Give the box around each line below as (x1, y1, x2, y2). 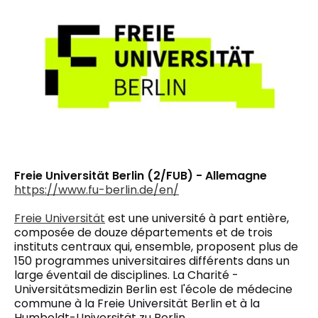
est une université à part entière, (105, 209, 289, 226)
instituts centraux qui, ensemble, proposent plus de (14, 238, 298, 255)
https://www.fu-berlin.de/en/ (14, 181, 179, 198)
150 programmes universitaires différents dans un (14, 252, 290, 269)
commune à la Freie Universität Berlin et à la (14, 295, 260, 312)
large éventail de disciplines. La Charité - (14, 266, 238, 283)
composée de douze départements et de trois (14, 224, 273, 241)
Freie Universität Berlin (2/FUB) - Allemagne (14, 167, 267, 184)
